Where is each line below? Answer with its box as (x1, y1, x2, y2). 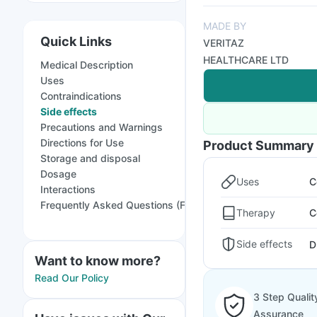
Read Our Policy (35, 272, 109, 284)
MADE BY (203, 20, 246, 32)
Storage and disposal (40, 152, 140, 164)
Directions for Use (40, 137, 124, 149)
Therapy (236, 206, 275, 219)
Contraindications (40, 90, 122, 102)
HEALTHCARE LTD (203, 54, 289, 66)
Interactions (40, 183, 96, 195)
